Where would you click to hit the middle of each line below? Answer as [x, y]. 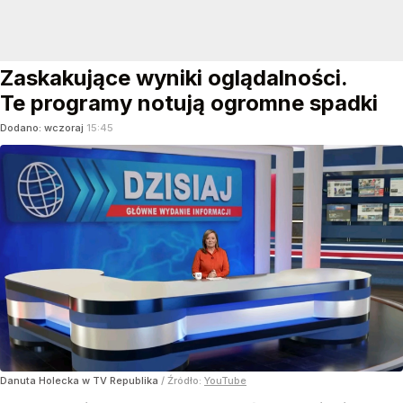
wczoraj [65, 128]
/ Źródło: [183, 381]
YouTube [225, 381]
